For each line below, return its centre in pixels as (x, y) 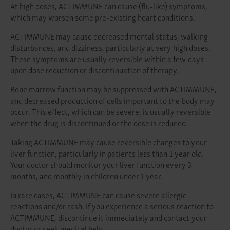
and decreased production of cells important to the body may (112, 100)
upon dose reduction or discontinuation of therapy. (95, 70)
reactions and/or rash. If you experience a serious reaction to (112, 206)
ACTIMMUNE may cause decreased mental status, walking (109, 36)
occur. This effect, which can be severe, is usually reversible (110, 111)
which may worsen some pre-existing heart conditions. (103, 17)
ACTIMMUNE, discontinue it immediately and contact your (109, 217)
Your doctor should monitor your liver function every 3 (101, 164)
